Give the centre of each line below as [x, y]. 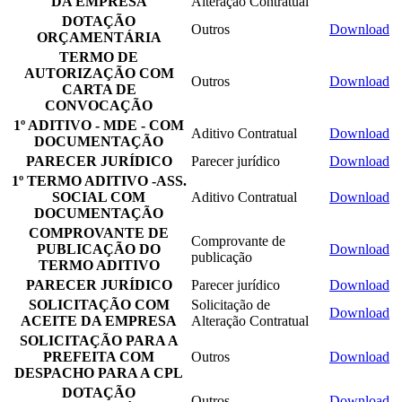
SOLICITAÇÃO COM [99, 304]
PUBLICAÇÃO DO [99, 249]
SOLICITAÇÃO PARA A [99, 340]
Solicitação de [231, 304]
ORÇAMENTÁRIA [99, 37]
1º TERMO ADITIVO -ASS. [99, 180]
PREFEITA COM [99, 356]
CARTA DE [99, 89]
